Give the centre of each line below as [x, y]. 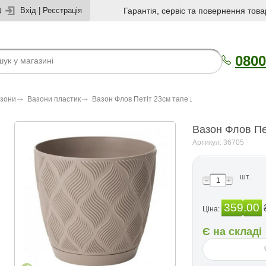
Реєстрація [62, 10]
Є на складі [232, 232]
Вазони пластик [54, 99]
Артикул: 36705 [218, 142]
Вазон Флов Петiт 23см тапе [140, 99]
